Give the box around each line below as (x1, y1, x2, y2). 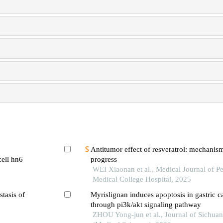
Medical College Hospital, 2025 (92, 175, 191, 183)
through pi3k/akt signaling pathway (90, 201, 201, 209)
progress (90, 155, 117, 163)
